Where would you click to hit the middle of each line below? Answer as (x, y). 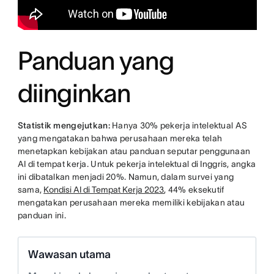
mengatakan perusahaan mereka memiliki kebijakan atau (131, 203)
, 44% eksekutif (194, 190)
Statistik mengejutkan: (65, 126)
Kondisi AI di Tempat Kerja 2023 (104, 190)
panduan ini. (42, 216)
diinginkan (74, 93)
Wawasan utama (69, 255)
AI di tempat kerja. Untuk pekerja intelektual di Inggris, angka (137, 164)
